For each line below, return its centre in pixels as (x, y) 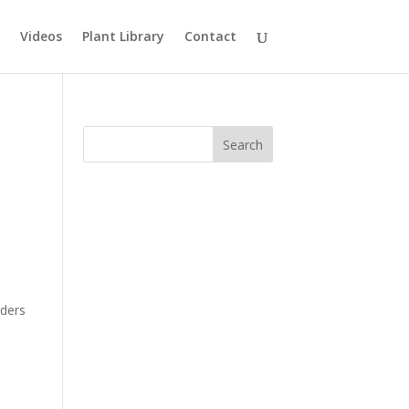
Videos (41, 36)
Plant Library (123, 36)
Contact (210, 36)
